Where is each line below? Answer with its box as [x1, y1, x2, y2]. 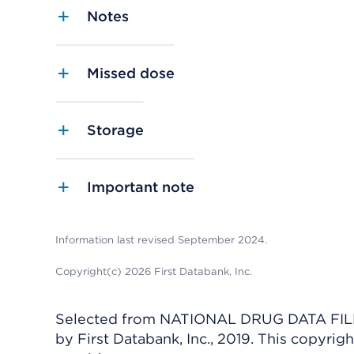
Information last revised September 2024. [55, 234, 267, 247]
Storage [87, 122, 144, 139]
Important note [87, 179, 194, 196]
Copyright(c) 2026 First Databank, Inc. [55, 265, 252, 278]
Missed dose [87, 65, 175, 82]
